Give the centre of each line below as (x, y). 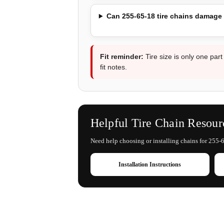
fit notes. (113, 67)
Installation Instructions (150, 164)
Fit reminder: (121, 56)
